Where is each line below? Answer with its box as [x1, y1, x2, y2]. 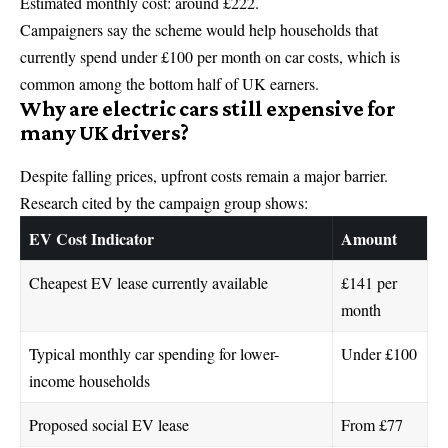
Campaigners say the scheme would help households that [20, 18, 378, 40]
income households [29, 369, 150, 391]
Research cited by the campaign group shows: [20, 191, 308, 213]
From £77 [341, 413, 403, 435]
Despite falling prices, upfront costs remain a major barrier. [20, 164, 388, 186]
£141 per [341, 271, 397, 293]
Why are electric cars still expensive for [20, 95, 396, 121]
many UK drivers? [20, 119, 189, 145]
